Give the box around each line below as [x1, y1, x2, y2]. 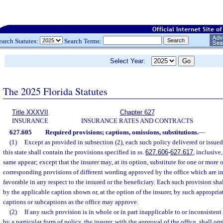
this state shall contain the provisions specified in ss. [3, 148, 145, 156]
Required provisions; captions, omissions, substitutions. [45, 128, 199, 136]
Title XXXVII [12, 109, 48, 116]
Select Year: [110, 57, 151, 65]
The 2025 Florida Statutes [3, 84, 108, 98]
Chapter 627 [119, 109, 155, 116]
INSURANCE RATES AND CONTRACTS [81, 117, 193, 124]
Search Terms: [63, 37, 103, 45]
